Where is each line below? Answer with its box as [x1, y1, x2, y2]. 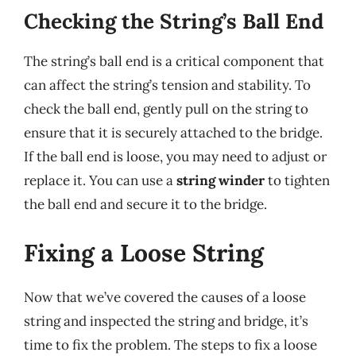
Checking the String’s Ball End [24, 7, 324, 34]
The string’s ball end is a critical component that [24, 52, 324, 70]
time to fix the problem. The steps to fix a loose [24, 336, 317, 354]
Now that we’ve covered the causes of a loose [24, 288, 306, 306]
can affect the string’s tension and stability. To [24, 75, 311, 94]
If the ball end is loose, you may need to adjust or [24, 147, 327, 165]
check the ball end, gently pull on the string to [24, 99, 308, 118]
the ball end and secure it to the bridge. [24, 195, 267, 213]
